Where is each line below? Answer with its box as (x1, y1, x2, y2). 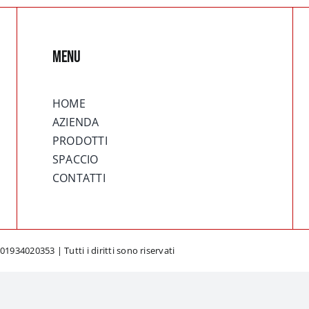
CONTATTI (52, 170, 106, 186)
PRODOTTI (52, 133, 108, 149)
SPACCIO (52, 152, 99, 168)
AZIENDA (52, 114, 99, 130)
